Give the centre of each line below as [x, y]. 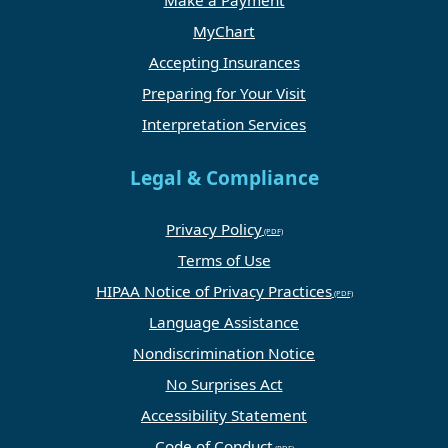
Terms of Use [224, 260]
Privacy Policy [213, 229]
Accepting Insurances [224, 62]
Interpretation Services [224, 124]
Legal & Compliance [224, 178]
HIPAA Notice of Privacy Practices [213, 291]
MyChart [224, 31]
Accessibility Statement [224, 415]
